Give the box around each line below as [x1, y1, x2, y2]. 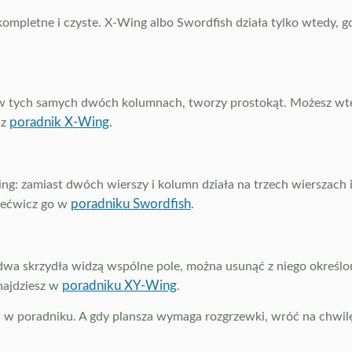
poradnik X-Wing [9, 115, 109, 129]
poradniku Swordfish [70, 197, 191, 211]
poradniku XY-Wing [61, 279, 177, 292]
